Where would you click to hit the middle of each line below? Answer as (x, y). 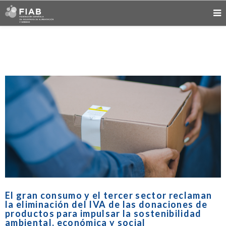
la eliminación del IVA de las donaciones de (106, 204)
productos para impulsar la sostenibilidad (103, 213)
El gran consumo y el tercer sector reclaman (109, 195)
